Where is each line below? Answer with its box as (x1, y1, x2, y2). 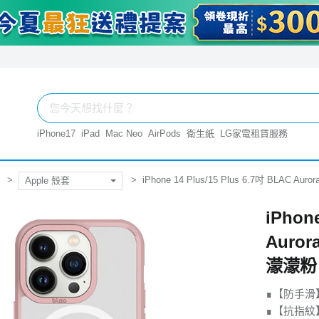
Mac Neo (105, 128, 142, 139)
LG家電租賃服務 (220, 128, 288, 139)
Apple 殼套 (25, 174, 70, 186)
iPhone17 (37, 128, 75, 139)
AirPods (148, 128, 181, 139)
